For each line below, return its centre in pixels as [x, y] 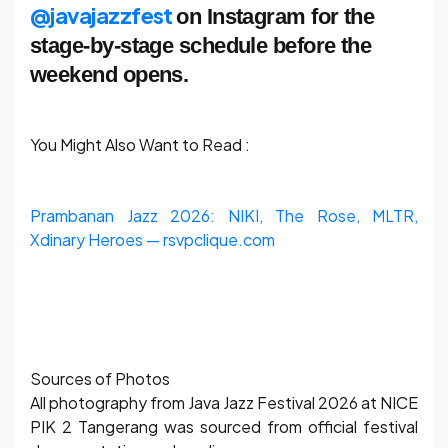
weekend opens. [109, 75]
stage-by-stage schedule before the [201, 46]
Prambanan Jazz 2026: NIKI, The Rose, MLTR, [224, 215]
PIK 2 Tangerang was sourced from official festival [224, 426]
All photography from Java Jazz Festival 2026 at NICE [224, 402]
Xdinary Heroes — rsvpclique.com [152, 239]
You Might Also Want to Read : [143, 145]
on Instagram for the [275, 17]
